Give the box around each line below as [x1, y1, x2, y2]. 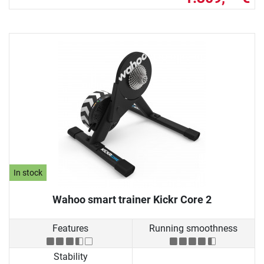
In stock [14, 167, 43, 178]
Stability [53, 250, 88, 262]
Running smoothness [149, 222, 238, 234]
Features [52, 222, 89, 234]
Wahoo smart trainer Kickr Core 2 [52, 193, 212, 206]
